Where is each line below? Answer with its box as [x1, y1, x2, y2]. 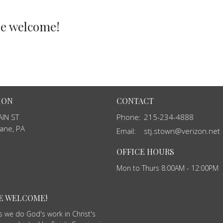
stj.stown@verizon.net [144, 126, 220, 136]
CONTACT [116, 95, 154, 106]
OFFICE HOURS [116, 146, 174, 157]
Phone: [116, 112, 141, 122]
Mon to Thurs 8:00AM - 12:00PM [116, 163, 219, 173]
